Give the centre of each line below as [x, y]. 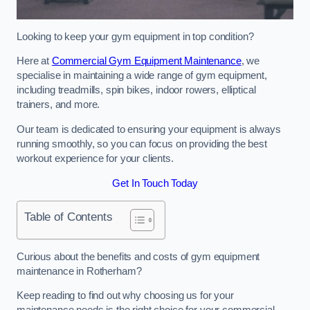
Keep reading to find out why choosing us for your [125, 296]
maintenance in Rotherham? [79, 271]
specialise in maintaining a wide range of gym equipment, [142, 76]
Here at [34, 61]
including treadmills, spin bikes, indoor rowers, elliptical [136, 90]
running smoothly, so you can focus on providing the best [142, 144]
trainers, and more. [58, 105]
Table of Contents [69, 217]
